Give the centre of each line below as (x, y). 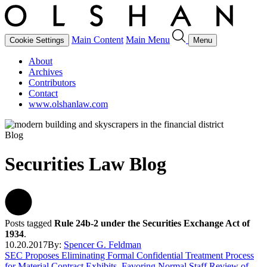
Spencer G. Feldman (103, 244)
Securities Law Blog (86, 164)
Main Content (97, 40)
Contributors (52, 83)
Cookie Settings (37, 40)
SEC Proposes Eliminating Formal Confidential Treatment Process (129, 255)
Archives (46, 72)
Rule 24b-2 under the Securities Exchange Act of (152, 223)
